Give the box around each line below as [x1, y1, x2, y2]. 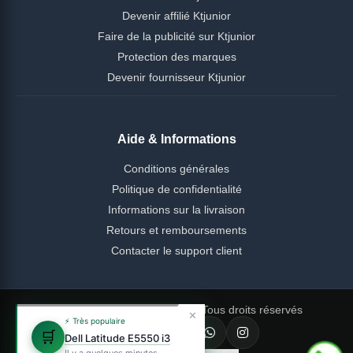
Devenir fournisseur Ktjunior [107, 70, 246, 84]
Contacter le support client [111, 243, 242, 257]
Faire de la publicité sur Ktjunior [98, 29, 255, 43]
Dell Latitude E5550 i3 [65, 332, 170, 344]
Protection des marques [117, 50, 236, 63]
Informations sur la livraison [108, 203, 245, 216]
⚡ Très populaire [65, 316, 125, 325]
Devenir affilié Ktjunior [122, 9, 231, 22]
